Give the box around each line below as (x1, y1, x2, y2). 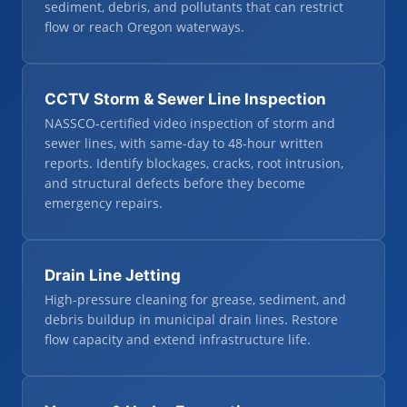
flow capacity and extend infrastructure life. (45, 331, 311, 348)
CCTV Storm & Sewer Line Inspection (45, 90, 326, 108)
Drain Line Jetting (45, 266, 181, 284)
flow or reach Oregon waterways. (45, 18, 244, 35)
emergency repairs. (45, 194, 163, 212)
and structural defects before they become (45, 174, 305, 192)
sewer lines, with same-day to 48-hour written (45, 134, 323, 152)
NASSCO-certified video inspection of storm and (45, 114, 335, 132)
